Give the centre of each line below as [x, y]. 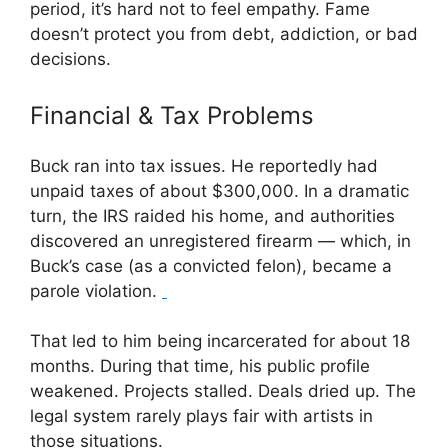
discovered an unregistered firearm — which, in [220, 240]
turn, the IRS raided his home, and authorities [212, 215]
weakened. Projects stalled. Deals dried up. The [223, 391]
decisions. [70, 59]
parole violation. [96, 290]
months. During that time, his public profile [200, 366]
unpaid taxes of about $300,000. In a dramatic [219, 190]
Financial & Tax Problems [172, 115]
